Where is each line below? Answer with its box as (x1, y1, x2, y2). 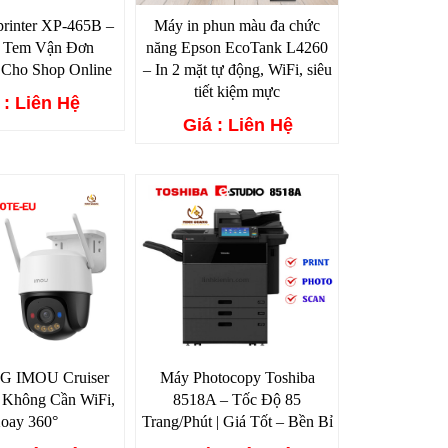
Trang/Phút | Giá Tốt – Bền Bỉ (141, 412, 333, 430)
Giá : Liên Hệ (183, 114, 294, 135)
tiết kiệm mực (194, 82, 281, 100)
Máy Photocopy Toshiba (159, 368, 315, 386)
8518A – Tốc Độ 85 (173, 390, 302, 408)
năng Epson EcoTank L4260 (146, 38, 329, 56)
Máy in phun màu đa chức (154, 16, 321, 34)
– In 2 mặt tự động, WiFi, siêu (142, 60, 332, 78)
